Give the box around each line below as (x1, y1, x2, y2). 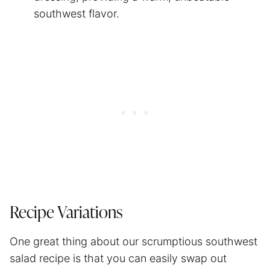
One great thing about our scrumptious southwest (10, 234, 257, 248)
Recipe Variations (10, 204, 123, 222)
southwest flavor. (34, 7, 122, 20)
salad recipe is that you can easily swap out (10, 251, 227, 265)
